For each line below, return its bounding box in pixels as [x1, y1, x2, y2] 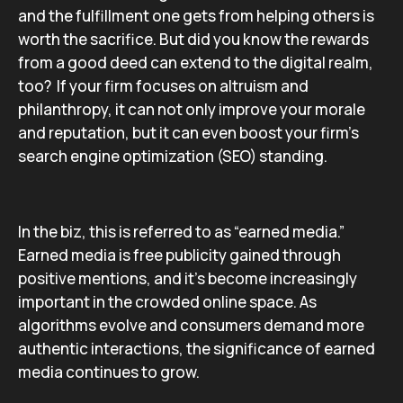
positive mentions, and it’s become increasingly [18, 268, 357, 289]
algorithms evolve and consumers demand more [18, 315, 364, 336]
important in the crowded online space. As [18, 291, 317, 312]
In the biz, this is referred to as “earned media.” [18, 221, 345, 242]
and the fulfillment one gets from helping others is [18, 5, 374, 26]
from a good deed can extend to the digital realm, [18, 52, 373, 73]
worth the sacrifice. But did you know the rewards [18, 29, 369, 49]
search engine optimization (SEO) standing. [18, 146, 327, 166]
